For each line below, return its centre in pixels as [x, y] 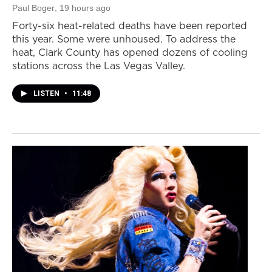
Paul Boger [33, 8]
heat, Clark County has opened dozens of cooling [130, 53]
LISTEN [47, 94]
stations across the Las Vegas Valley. [99, 66]
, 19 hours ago [83, 8]
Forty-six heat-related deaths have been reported [130, 26]
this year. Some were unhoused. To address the [124, 39]
